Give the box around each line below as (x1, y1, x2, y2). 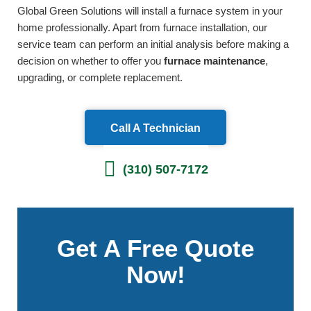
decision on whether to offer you (17, 54, 164, 67)
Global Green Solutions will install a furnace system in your (17, 4, 283, 17)
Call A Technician (110, 121, 201, 134)
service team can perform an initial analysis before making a (17, 37, 289, 50)
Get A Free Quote (57, 235, 254, 262)
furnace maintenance (164, 54, 265, 67)
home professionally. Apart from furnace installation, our (17, 21, 267, 33)
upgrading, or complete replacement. (17, 71, 183, 83)
